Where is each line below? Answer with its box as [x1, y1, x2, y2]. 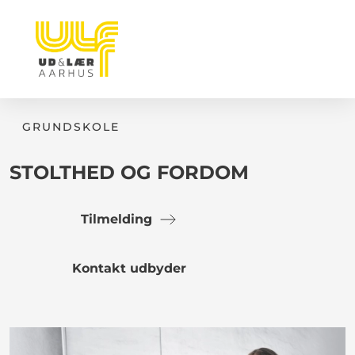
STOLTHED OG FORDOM [10, 161, 249, 184]
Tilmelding [81, 212, 152, 227]
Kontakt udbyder [72, 261, 186, 276]
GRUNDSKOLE [22, 120, 120, 134]
